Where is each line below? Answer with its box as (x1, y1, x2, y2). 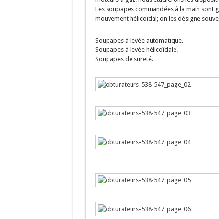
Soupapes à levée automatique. (95, 37, 183, 44)
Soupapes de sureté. (95, 55, 153, 63)
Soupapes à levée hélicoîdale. (95, 46, 178, 53)
